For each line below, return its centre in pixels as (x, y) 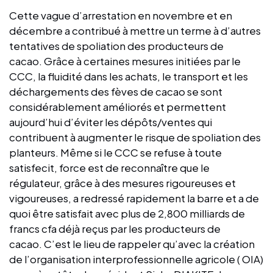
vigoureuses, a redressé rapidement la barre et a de (134, 198)
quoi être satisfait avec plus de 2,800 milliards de (127, 213)
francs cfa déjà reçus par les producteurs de (115, 228)
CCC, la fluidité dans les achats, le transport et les (129, 76)
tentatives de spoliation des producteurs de (116, 45)
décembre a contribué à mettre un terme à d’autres (135, 30)
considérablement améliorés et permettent (118, 106)
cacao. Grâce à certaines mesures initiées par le (125, 61)
